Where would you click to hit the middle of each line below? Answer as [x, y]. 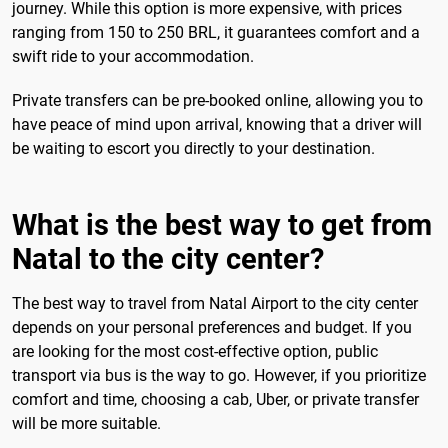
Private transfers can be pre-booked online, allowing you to [217, 100]
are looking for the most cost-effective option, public [195, 352]
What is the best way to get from [222, 225]
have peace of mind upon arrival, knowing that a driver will [217, 124]
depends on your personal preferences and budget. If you [212, 328]
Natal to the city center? [168, 259]
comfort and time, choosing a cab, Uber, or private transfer [215, 400]
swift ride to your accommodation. [133, 57]
